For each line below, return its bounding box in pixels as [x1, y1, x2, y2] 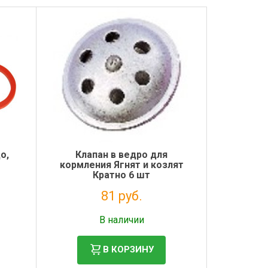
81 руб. [100, 188, 142, 203]
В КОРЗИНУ [103, 244, 154, 255]
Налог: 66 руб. [98, 205, 145, 214]
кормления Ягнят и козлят [59, 159, 184, 170]
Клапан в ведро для [75, 148, 168, 160]
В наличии [99, 214, 144, 226]
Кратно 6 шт [93, 169, 151, 181]
